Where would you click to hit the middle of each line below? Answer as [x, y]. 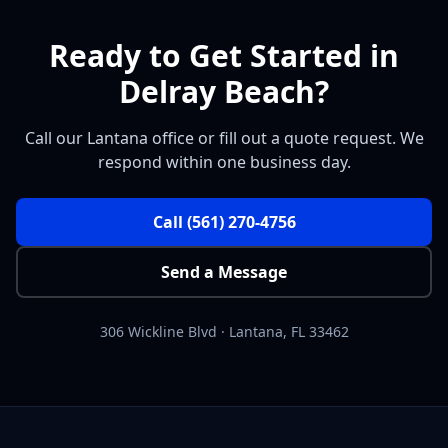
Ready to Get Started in [224, 55]
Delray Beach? [224, 91]
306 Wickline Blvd [158, 331]
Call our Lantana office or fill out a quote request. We [224, 138]
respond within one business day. [224, 162]
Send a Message [224, 272]
